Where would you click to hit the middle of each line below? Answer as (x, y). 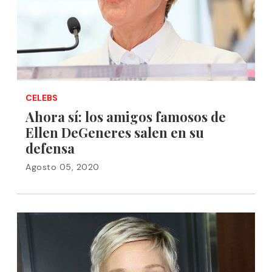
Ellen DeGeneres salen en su (115, 132)
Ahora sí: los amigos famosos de (126, 117)
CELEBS (42, 98)
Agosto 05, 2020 (63, 167)
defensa (50, 148)
